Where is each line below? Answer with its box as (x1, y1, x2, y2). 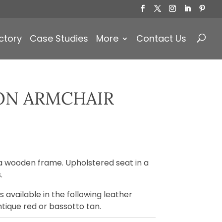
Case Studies (30, 32, 88, 45)
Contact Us (136, 32, 186, 45)
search (3, 23, 31, 35)
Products (3, 15, 39, 27)
